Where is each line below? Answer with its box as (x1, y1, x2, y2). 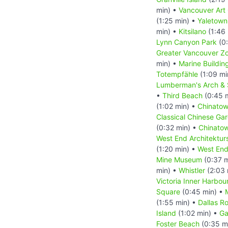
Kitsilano (179, 26, 206, 36)
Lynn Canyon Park (156, 37, 217, 46)
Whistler (179, 165, 205, 175)
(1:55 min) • (156, 197, 198, 207)
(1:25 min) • (156, 16, 197, 25)
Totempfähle (156, 69, 198, 78)
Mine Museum (156, 155, 202, 164)
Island (156, 208, 176, 217)
